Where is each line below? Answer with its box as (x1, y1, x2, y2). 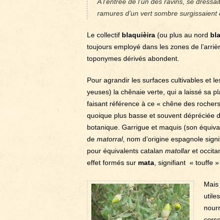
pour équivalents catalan (87, 147, 165, 155)
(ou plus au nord (155, 31, 210, 39)
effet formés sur (87, 159, 138, 166)
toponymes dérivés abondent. (87, 55, 179, 62)
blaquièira (122, 31, 155, 39)
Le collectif (87, 31, 122, 39)
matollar (165, 147, 192, 155)
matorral (97, 135, 123, 143)
